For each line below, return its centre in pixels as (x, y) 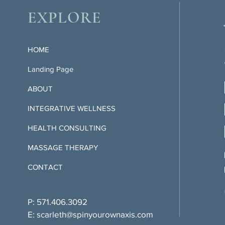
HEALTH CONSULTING (67, 128)
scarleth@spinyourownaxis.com (95, 214)
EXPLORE (67, 17)
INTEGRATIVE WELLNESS (71, 108)
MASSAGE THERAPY (63, 147)
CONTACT (45, 167)
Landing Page (50, 69)
